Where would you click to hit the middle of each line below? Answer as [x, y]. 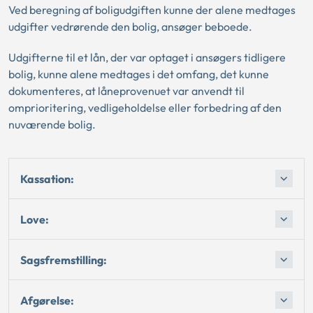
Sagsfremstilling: [64, 260]
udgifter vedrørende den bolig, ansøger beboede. [130, 27]
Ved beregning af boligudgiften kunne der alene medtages [152, 10]
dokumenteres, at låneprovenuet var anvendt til [126, 91]
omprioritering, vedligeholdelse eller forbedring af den [145, 108]
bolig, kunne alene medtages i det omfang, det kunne [139, 74]
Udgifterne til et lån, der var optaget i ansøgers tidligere [147, 57]
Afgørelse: [47, 300]
